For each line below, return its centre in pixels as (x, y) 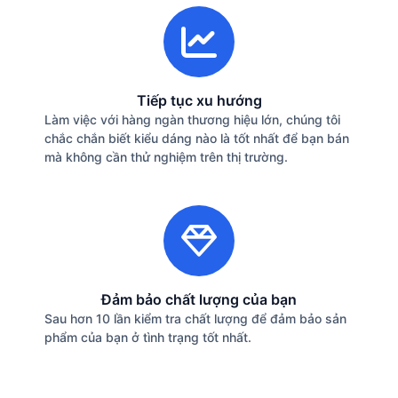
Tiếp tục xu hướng (199, 100)
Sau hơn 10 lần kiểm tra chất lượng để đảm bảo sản (195, 319)
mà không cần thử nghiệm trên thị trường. (166, 156)
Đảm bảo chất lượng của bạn (199, 300)
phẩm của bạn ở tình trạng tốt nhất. (148, 338)
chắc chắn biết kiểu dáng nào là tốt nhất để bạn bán (197, 138)
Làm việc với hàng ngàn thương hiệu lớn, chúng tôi (192, 119)
